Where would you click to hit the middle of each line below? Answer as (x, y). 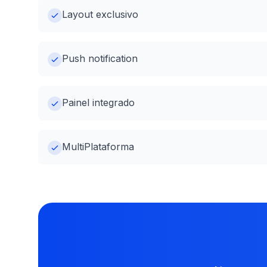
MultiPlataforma (98, 147)
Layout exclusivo (100, 14)
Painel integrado (98, 103)
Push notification (100, 58)
